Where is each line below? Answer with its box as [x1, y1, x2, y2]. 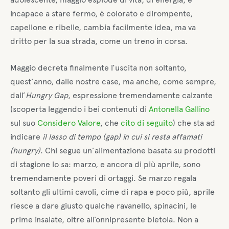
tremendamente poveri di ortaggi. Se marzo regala [10, 173, 196, 183]
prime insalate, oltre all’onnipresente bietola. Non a [10, 214, 198, 224]
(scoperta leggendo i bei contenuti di [10, 104, 149, 114]
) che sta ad [173, 118, 215, 128]
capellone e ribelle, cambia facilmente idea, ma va [10, 22, 196, 32]
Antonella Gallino [149, 104, 210, 114]
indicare [10, 131, 42, 142]
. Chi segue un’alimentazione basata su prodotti [40, 145, 215, 155]
